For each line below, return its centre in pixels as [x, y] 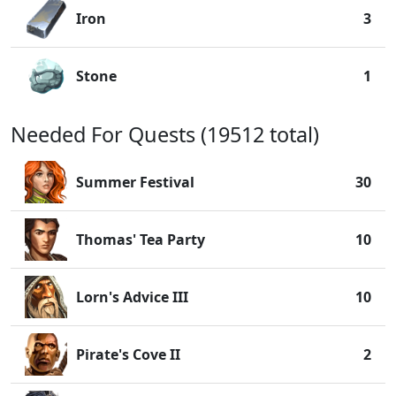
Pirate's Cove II [128, 354]
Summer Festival [135, 182]
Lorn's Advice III [132, 297]
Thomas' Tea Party [141, 240]
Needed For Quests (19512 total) [165, 134]
